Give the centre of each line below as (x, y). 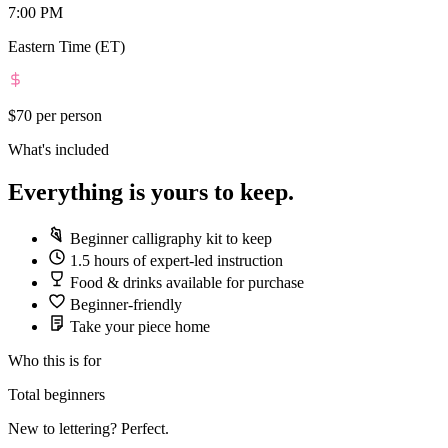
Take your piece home (140, 326)
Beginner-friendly (126, 304)
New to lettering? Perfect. (88, 428)
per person (69, 115)
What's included (58, 149)
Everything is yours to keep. (151, 191)
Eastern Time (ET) (66, 46)
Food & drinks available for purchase (187, 282)
